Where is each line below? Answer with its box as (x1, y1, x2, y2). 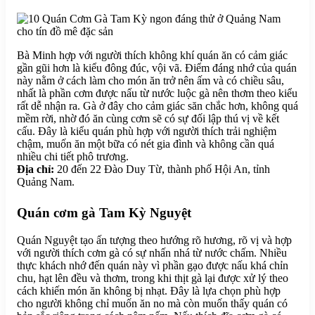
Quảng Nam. (17, 175, 75, 188)
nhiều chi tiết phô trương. (17, 150, 129, 162)
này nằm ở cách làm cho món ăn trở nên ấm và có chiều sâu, (17, 74, 284, 86)
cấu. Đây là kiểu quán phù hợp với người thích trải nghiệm (17, 124, 276, 137)
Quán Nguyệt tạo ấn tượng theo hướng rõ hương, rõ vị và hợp (17, 233, 292, 246)
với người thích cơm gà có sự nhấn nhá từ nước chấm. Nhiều (17, 246, 287, 259)
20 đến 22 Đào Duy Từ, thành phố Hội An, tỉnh (54, 162, 270, 175)
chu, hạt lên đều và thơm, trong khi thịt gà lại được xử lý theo (17, 271, 288, 284)
